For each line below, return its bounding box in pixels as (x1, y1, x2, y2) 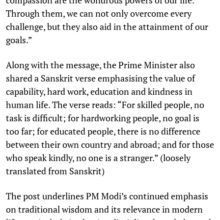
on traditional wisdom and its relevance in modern (6, 203, 203, 215)
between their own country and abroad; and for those (6, 138, 214, 150)
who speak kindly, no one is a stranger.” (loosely (6, 151, 191, 164)
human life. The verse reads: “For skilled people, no (6, 98, 204, 110)
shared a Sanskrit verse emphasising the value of (6, 72, 195, 84)
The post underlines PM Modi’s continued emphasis (6, 190, 208, 202)
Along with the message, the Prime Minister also (6, 58, 195, 71)
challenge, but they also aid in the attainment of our (6, 20, 208, 32)
